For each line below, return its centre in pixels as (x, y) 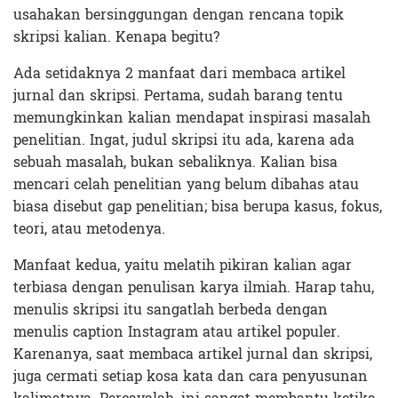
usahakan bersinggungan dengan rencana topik (179, 15)
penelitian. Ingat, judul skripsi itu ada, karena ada (184, 140)
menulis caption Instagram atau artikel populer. (177, 332)
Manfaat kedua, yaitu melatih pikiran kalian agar (183, 266)
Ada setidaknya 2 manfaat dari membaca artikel (179, 74)
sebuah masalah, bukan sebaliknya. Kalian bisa (175, 163)
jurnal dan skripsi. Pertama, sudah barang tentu (178, 96)
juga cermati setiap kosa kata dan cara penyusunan (191, 377)
